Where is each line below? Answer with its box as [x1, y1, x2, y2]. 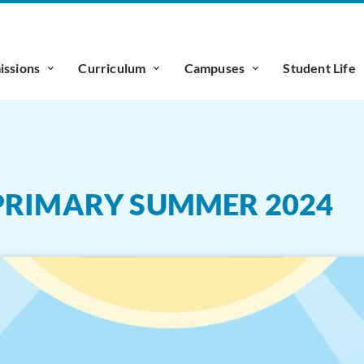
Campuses [184, 60, 245, 76]
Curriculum [78, 60, 146, 76]
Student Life [283, 60, 356, 76]
